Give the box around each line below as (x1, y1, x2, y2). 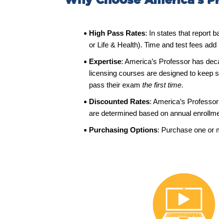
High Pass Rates (89, 29, 145, 37)
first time (154, 81, 181, 89)
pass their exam (89, 81, 142, 89)
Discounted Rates (89, 97, 150, 106)
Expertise (89, 57, 121, 66)
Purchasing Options (89, 126, 157, 134)
